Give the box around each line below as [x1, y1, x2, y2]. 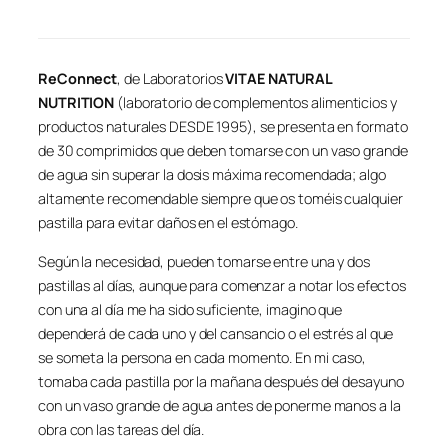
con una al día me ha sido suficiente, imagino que [38, 299, 343, 319]
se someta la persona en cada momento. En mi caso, [38, 347, 367, 367]
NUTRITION [38, 93, 118, 113]
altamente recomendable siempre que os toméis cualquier [38, 189, 403, 209]
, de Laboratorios [117, 69, 226, 89]
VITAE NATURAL [225, 69, 333, 89]
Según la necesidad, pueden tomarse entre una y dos [38, 251, 370, 271]
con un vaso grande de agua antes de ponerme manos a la [38, 395, 401, 415]
